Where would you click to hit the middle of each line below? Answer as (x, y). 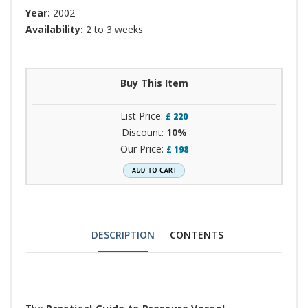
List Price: (143, 116)
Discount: (144, 133)
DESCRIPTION (123, 235)
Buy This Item (154, 83)
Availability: (56, 30)
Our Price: (143, 149)
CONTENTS (197, 235)
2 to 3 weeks (114, 30)
